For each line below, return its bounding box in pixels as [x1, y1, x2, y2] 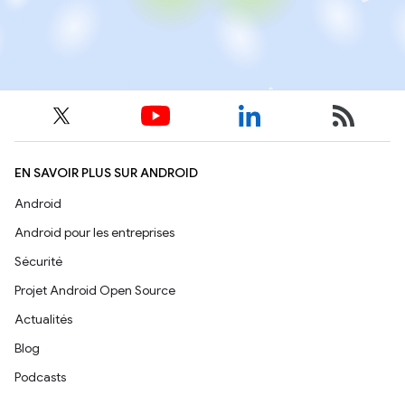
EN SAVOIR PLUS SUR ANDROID [14, 165, 198, 182]
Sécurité [14, 253, 62, 270]
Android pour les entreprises [14, 224, 174, 241]
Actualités [14, 311, 72, 328]
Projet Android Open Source [14, 282, 175, 299]
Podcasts [14, 369, 66, 386]
